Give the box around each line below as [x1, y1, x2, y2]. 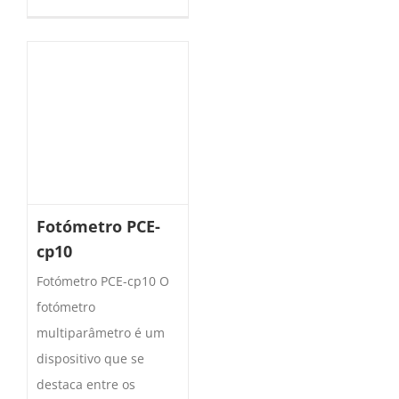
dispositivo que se [37, 349, 144, 367]
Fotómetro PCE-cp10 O [37, 272, 169, 289]
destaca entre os [37, 375, 135, 393]
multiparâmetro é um [37, 323, 165, 341]
